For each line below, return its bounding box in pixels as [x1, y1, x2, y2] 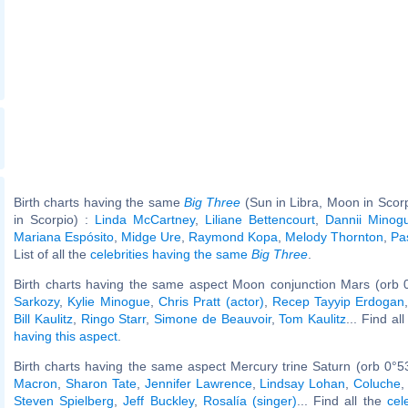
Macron [14, 375, 57, 391]
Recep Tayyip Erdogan [271, 293, 405, 309]
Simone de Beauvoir [154, 311, 271, 326]
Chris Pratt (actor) [158, 293, 264, 309]
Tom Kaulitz [279, 311, 346, 326]
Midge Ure [121, 229, 181, 244]
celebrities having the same [90, 246, 251, 261]
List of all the [14, 246, 90, 261]
